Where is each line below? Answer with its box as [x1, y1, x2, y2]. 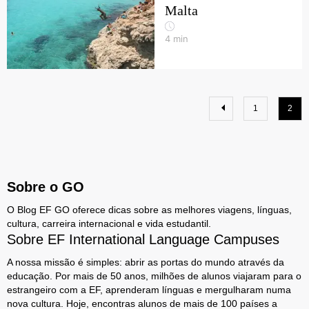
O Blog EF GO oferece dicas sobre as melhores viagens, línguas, [7, 204, 292, 215]
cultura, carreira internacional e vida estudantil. [7, 218, 211, 229]
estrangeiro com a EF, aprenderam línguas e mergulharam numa [7, 284, 291, 295]
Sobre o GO [7, 179, 84, 195]
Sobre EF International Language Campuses [7, 232, 279, 247]
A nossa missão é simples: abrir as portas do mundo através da [7, 257, 284, 268]
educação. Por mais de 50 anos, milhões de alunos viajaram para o [7, 270, 301, 281]
